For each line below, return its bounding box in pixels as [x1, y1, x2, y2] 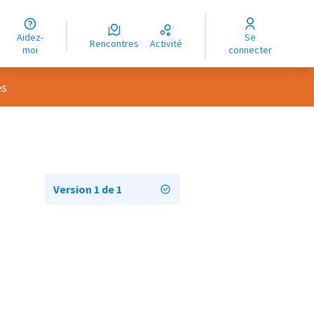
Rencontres [95, 37, 139, 50]
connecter [228, 43, 273, 56]
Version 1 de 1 [53, 182, 122, 196]
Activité [156, 37, 183, 50]
